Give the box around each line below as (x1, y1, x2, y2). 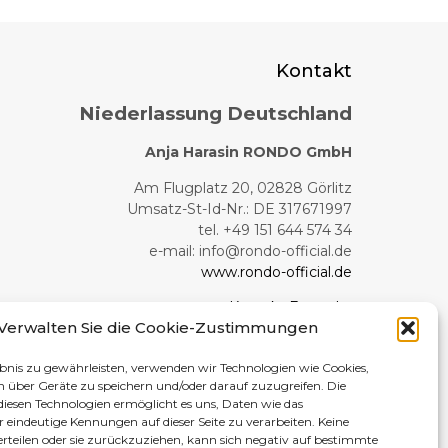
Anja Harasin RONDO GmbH (144, 143, 352, 162)
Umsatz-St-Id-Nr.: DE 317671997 (126, 199, 352, 218)
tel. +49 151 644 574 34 (197, 220, 352, 239)
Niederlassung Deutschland (78, 101, 352, 125)
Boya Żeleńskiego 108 (196, 411, 352, 430)
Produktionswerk (179, 334, 352, 358)
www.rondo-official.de (200, 262, 352, 281)
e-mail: (148, 241, 199, 260)
